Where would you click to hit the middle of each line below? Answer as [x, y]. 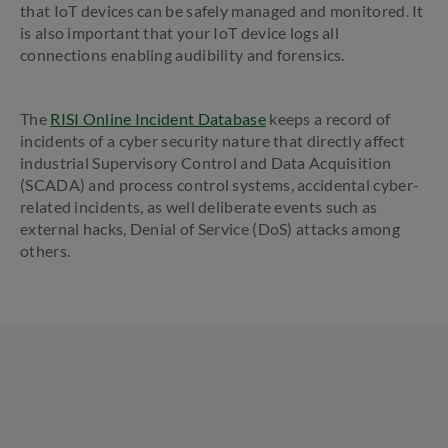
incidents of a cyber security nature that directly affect [213, 140]
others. [45, 250]
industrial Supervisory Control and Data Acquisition [206, 162]
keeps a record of [328, 118]
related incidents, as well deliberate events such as [199, 206]
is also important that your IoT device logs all [180, 32]
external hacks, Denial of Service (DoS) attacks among [210, 228]
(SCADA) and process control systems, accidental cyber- [220, 184]
